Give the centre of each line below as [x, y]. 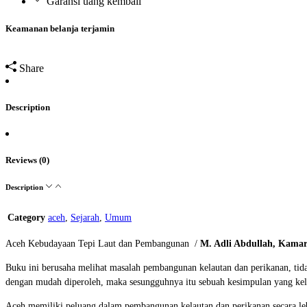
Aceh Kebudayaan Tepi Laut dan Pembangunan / [103, 243]
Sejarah [85, 217]
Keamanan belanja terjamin [60, 28]
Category [26, 217]
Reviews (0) [27, 160]
